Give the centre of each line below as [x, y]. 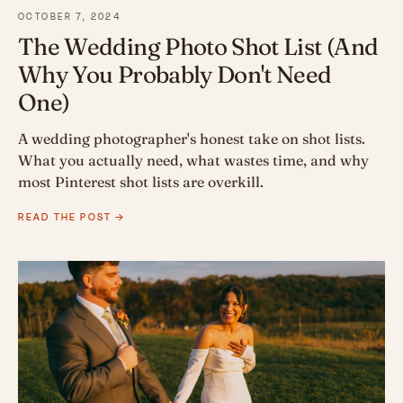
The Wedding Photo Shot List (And [198, 47]
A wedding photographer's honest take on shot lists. [192, 139]
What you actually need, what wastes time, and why [193, 161]
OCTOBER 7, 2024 [70, 17]
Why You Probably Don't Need [175, 75]
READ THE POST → [72, 217]
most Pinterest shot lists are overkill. [141, 182]
